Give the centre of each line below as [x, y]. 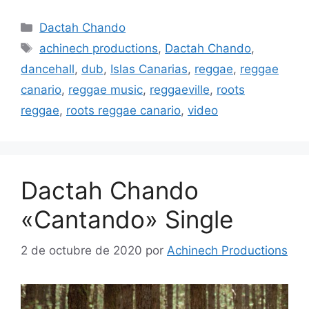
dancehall [48, 69]
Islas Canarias [149, 69]
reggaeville [180, 90]
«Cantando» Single [127, 220]
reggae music [106, 90]
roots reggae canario [123, 111]
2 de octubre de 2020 [81, 250]
